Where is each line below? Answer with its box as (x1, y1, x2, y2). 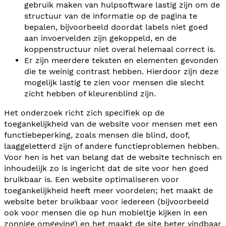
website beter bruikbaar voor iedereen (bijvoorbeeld (4, 196, 209, 206)
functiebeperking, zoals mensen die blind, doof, (4, 130, 190, 140)
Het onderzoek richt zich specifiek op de (4, 107, 164, 118)
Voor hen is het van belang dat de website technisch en (4, 152, 222, 162)
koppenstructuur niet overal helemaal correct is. (24, 44, 215, 54)
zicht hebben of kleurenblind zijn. (24, 88, 156, 98)
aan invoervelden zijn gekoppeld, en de (24, 33, 177, 43)
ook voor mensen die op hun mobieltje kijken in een (4, 207, 207, 217)
